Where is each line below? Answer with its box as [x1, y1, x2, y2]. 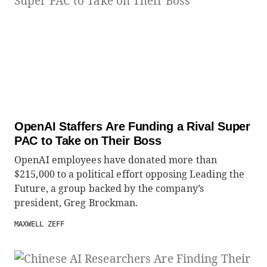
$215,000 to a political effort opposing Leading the [14, 167, 245, 181]
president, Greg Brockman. [14, 196, 138, 209]
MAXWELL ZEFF [14, 220, 64, 228]
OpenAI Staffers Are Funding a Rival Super [14, 120, 250, 133]
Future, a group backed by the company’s [14, 182, 204, 195]
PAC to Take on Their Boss [14, 134, 162, 147]
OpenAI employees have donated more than [14, 153, 217, 166]
